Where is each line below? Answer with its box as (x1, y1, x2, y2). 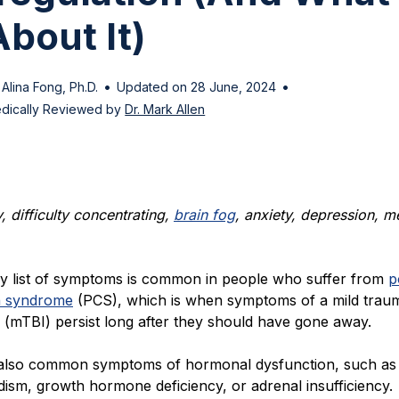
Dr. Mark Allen (125, 102, 206, 118)
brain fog (174, 206, 235, 224)
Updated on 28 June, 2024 (117, 78, 277, 94)
